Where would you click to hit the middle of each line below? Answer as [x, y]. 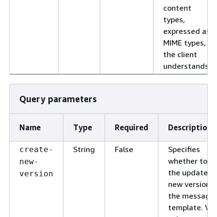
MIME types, [185, 42]
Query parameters [58, 99]
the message [191, 195]
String [84, 149]
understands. [187, 66]
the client [180, 54]
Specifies [184, 149]
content [177, 8]
